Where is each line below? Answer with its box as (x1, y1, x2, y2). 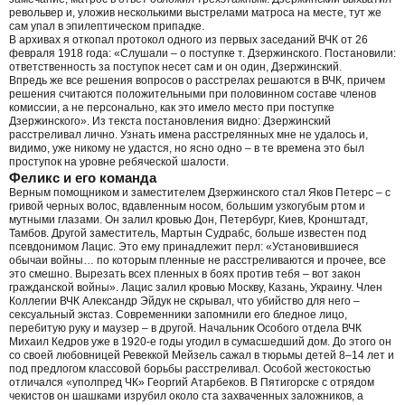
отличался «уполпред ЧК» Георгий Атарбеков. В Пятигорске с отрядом (9, 375, 374, 389)
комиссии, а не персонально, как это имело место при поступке (9, 100, 334, 114)
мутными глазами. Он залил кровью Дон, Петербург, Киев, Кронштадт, (9, 212, 368, 226)
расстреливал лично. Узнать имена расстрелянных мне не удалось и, (9, 127, 368, 141)
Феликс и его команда (9, 169, 156, 185)
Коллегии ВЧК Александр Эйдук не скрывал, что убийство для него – (9, 294, 360, 307)
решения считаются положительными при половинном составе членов (9, 87, 376, 100)
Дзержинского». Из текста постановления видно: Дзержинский (9, 114, 331, 127)
